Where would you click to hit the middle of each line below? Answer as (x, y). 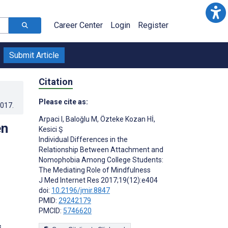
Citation (56, 81)
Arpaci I (51, 119)
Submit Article (34, 55)
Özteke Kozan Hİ (126, 119)
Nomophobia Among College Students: (101, 160)
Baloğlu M (81, 119)
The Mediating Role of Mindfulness (95, 170)
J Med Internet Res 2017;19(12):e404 (98, 180)
